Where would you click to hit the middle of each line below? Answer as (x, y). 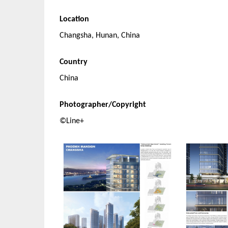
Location (74, 19)
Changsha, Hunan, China (100, 36)
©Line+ (72, 121)
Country (74, 62)
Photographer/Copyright (103, 105)
